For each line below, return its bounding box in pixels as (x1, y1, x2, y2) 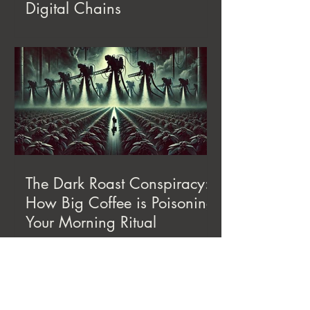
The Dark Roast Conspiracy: (26, 174, 210, 194)
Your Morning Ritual (26, 212, 156, 232)
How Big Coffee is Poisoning (26, 193, 215, 213)
